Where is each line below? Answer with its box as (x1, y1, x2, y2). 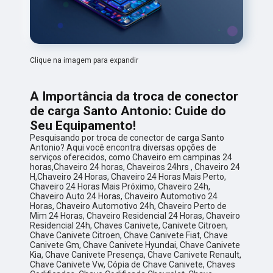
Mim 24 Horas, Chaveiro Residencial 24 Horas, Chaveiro (30, 211, 241, 221)
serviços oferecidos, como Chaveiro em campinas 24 (30, 152, 233, 163)
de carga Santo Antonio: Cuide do (30, 104, 227, 119)
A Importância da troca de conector (30, 89, 239, 104)
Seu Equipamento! (30, 118, 136, 133)
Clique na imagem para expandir (30, 56, 139, 65)
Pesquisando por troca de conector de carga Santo (30, 133, 225, 143)
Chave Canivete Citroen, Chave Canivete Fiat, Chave (30, 230, 229, 241)
